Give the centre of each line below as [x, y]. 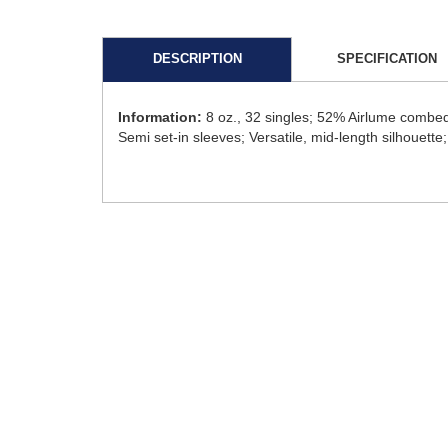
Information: [160, 116]
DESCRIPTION [197, 58]
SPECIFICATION [387, 58]
